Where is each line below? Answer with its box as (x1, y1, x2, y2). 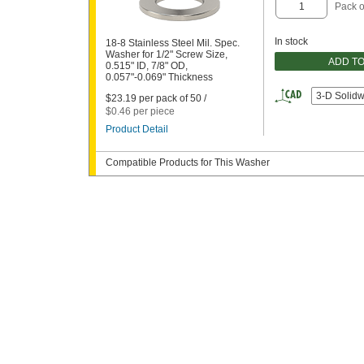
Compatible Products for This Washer (106, 157, 270, 168)
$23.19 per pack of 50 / (106, 93, 206, 104)
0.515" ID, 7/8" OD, (106, 60, 188, 71)
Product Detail (106, 123, 168, 135)
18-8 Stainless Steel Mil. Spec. (106, 37, 240, 49)
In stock (275, 36, 308, 47)
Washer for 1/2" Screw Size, (106, 49, 227, 60)
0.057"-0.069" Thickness (106, 71, 213, 83)
